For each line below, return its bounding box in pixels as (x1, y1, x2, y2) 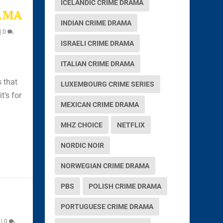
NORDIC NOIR (61, 141, 105, 149)
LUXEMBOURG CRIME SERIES (61, 80, 155, 88)
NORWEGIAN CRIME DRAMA (61, 161, 150, 170)
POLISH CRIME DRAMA (89, 182, 162, 190)
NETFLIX (117, 120, 145, 129)
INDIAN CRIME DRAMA (61, 18, 132, 27)
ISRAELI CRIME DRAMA (61, 39, 134, 47)
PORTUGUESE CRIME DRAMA (61, 202, 154, 211)
